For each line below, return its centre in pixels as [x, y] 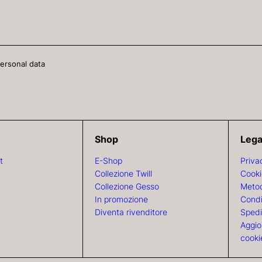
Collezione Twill [124, 173]
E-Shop [109, 160]
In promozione [122, 199]
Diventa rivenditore [131, 212]
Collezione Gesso [127, 186]
